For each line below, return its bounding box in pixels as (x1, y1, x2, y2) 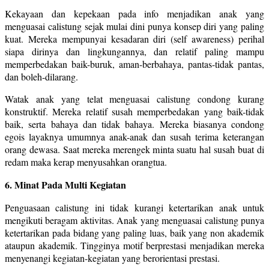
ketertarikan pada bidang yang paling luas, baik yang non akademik (5, 226, 264, 239)
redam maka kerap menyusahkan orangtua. (5, 155, 167, 168)
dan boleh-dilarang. (5, 70, 78, 83)
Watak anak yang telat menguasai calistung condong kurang (5, 92, 264, 105)
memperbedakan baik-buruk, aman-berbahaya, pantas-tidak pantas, (5, 57, 264, 70)
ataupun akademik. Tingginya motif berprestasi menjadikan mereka (5, 238, 264, 252)
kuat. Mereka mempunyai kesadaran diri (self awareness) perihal (5, 32, 264, 45)
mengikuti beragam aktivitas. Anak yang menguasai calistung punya (5, 213, 264, 226)
